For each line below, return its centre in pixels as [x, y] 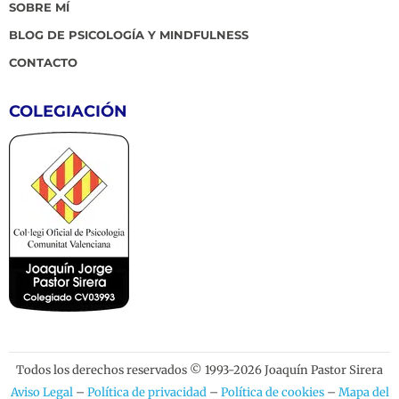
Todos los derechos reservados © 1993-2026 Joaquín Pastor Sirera [199, 370]
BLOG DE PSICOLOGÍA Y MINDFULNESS [129, 34]
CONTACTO [43, 62]
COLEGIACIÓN [68, 111]
